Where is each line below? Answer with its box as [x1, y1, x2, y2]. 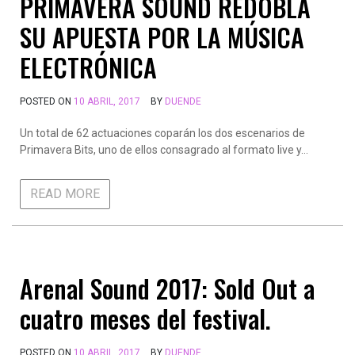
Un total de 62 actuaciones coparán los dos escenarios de [20, 127, 305, 139]
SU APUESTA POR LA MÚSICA [20, 18, 304, 55]
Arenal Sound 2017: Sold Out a [20, 269, 315, 307]
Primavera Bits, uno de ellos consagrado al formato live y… [20, 143, 308, 156]
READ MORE [30, 186, 100, 201]
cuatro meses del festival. [20, 300, 271, 337]
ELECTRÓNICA [20, 48, 157, 86]
